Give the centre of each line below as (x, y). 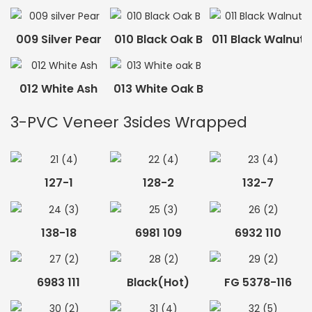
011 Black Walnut (258, 39)
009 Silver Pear (58, 39)
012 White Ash (59, 89)
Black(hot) (158, 282)
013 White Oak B (158, 89)
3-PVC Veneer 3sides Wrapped (129, 122)
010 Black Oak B (158, 39)
